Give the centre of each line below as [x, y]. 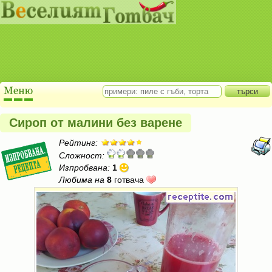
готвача [129, 180]
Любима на [82, 180]
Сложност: [82, 155]
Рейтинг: [78, 143]
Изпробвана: [84, 168]
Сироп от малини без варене [96, 123]
